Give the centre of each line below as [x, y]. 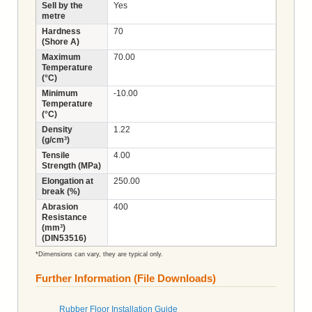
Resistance [64, 217]
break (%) [61, 191]
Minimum [60, 93]
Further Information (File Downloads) [126, 278]
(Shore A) [61, 41]
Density [57, 129]
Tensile [56, 155]
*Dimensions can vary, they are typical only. [99, 254]
